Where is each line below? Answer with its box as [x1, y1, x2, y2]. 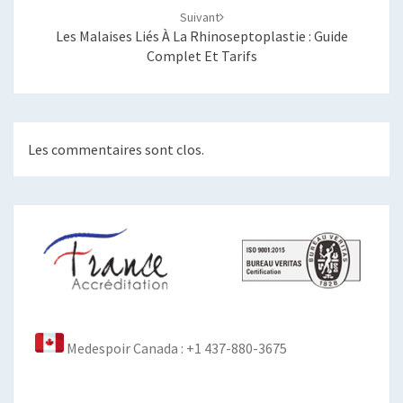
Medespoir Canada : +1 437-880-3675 [64, 338, 287, 357]
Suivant [179, 9, 219, 25]
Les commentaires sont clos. [28, 140, 204, 159]
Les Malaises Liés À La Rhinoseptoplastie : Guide [55, 27, 348, 45]
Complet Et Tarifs [146, 47, 257, 65]
